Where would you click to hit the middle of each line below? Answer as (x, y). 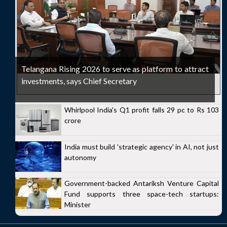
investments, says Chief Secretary (79, 81)
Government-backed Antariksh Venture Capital (142, 183)
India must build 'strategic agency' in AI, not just (142, 146)
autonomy (80, 157)
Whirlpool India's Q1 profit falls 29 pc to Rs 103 (142, 110)
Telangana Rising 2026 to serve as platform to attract (115, 69)
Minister (78, 205)
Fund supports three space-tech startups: (142, 194)
